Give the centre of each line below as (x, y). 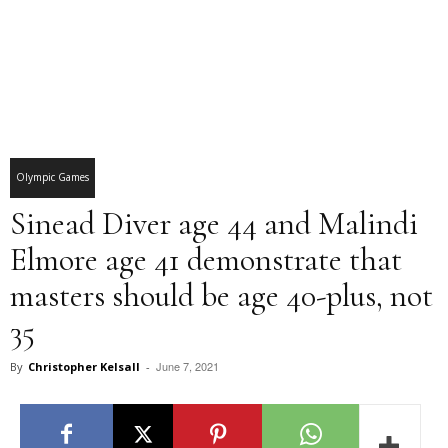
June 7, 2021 (187, 366)
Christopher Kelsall (84, 366)
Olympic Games (52, 177)
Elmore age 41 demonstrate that (206, 259)
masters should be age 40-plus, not (221, 295)
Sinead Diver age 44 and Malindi (214, 223)
